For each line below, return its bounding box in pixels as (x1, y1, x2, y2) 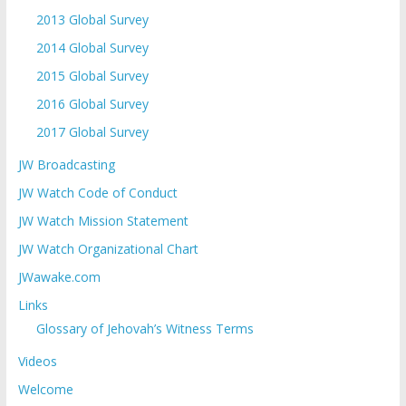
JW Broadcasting (17, 156, 115, 174)
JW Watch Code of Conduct (17, 184, 178, 202)
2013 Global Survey (35, 11, 149, 29)
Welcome (17, 381, 73, 399)
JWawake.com (17, 268, 101, 286)
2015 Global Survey (35, 67, 149, 85)
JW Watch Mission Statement (17, 212, 188, 230)
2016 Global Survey (35, 95, 149, 113)
